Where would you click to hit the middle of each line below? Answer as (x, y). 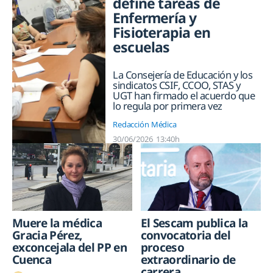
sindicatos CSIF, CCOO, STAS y (177, 85)
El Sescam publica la (194, 223)
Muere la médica (57, 223)
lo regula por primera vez (168, 105)
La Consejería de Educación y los (183, 74)
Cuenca (32, 260)
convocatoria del (185, 236)
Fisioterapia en (161, 32)
